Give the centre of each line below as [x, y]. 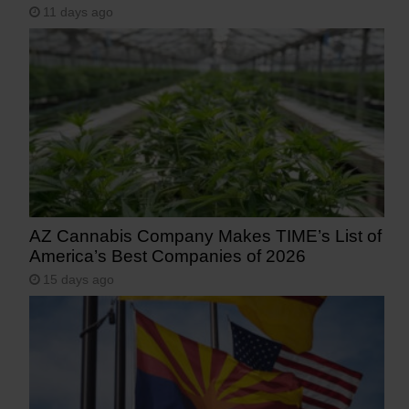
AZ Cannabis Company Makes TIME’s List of [206, 236]
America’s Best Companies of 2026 [168, 256]
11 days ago [79, 13]
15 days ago [79, 279]
